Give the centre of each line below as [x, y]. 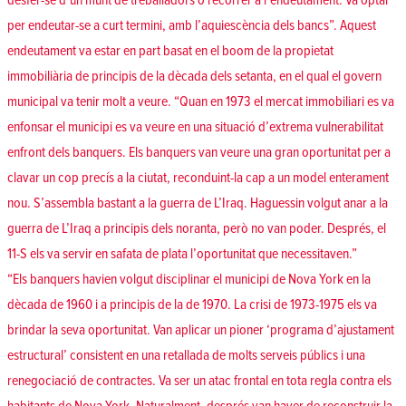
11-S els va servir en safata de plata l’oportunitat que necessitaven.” [182, 254]
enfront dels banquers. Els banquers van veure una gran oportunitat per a [199, 153]
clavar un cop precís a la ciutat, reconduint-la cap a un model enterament [198, 178]
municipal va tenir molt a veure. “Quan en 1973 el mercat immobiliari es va [201, 102]
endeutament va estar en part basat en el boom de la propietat [170, 51]
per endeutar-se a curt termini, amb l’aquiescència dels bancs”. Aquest [192, 26]
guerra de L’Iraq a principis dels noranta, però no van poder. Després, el [197, 229]
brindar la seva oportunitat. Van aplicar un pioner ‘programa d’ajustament [201, 330]
